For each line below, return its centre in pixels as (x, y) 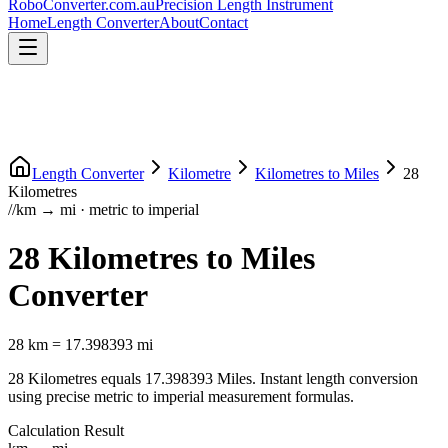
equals (121, 378)
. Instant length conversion (335, 378)
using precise (49, 396)
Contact (223, 22)
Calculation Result (66, 430)
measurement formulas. (279, 396)
